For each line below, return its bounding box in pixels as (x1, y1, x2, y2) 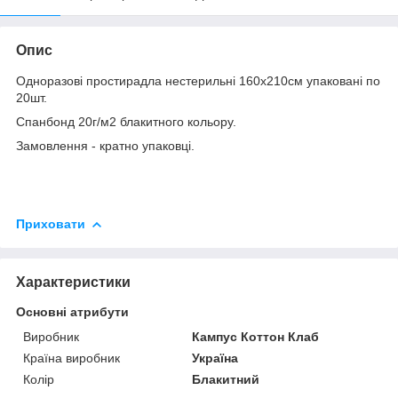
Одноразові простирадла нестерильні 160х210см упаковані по (16, 73, 380, 88)
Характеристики (16, 274, 131, 290)
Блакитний (192, 371, 260, 386)
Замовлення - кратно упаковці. (16, 138, 195, 153)
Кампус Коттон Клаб (192, 329, 320, 344)
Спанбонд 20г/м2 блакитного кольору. (16, 114, 236, 129)
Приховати (16, 216, 85, 231)
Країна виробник (23, 350, 120, 365)
